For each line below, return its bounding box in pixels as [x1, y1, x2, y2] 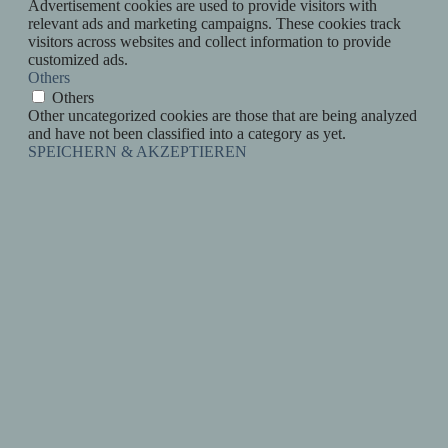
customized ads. [28, 51, 128, 69]
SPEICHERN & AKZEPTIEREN [28, 143, 247, 161]
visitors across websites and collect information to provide [28, 33, 391, 51]
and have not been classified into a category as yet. [28, 125, 346, 143]
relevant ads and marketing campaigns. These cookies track [28, 15, 401, 33]
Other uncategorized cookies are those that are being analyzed [28, 107, 417, 125]
